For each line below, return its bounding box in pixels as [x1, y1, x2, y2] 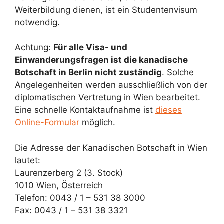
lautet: [15, 155, 40, 165]
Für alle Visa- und [53, 42, 127, 52]
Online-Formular [15, 117, 79, 127]
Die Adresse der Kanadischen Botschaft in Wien [15, 142, 207, 153]
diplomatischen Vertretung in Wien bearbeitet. [15, 92, 200, 102]
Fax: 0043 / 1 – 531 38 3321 [15, 205, 128, 215]
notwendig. [15, 17, 60, 27]
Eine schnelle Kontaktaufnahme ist [15, 105, 155, 115]
